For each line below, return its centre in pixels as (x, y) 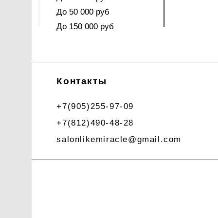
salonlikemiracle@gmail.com (119, 139)
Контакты (82, 81)
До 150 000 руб (85, 27)
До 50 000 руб (83, 12)
